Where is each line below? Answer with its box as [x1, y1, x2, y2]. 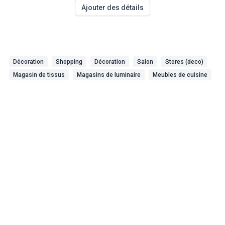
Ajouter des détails [81, 4, 144, 12]
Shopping [56, 58, 82, 65]
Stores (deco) [165, 58, 203, 65]
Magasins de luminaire [77, 71, 141, 78]
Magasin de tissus [13, 71, 65, 78]
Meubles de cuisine [153, 71, 207, 78]
